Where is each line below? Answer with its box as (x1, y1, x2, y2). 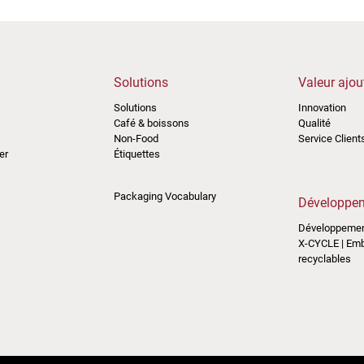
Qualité (297, 116, 331, 129)
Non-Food (114, 132, 159, 145)
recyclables (297, 253, 351, 266)
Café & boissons (114, 116, 190, 129)
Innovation (297, 101, 346, 114)
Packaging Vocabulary (114, 189, 217, 202)
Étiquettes (114, 147, 161, 160)
